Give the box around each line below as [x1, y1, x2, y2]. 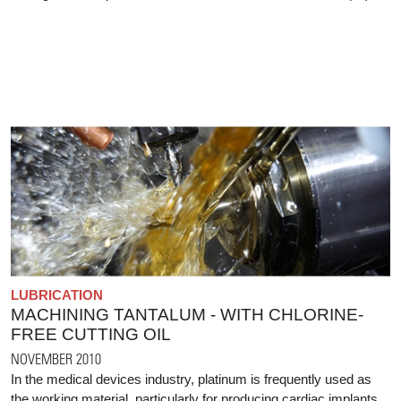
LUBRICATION [11, 286, 103, 303]
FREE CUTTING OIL [11, 324, 171, 344]
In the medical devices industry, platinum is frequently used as [11, 371, 371, 387]
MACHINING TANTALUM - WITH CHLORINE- [11, 304, 363, 324]
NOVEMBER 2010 [11, 349, 101, 367]
